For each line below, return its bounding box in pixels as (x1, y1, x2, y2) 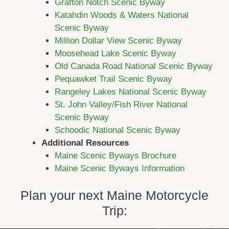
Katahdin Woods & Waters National (54, 10, 189, 20)
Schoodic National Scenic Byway (54, 125, 180, 135)
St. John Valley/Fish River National (54, 99, 188, 109)
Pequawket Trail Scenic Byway (54, 74, 172, 84)
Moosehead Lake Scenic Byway (54, 48, 176, 58)
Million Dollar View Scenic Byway (54, 35, 182, 45)
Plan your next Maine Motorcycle (20, 188, 209, 203)
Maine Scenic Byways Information (54, 163, 185, 173)
